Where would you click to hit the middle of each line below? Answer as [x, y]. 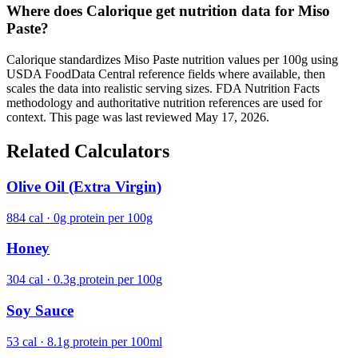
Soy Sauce [40, 310]
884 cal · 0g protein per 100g [80, 217]
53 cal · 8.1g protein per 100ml [84, 341]
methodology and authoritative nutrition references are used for [164, 103]
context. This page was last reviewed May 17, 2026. [138, 117]
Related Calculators [88, 151]
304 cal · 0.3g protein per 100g [84, 280]
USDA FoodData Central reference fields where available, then [166, 74]
